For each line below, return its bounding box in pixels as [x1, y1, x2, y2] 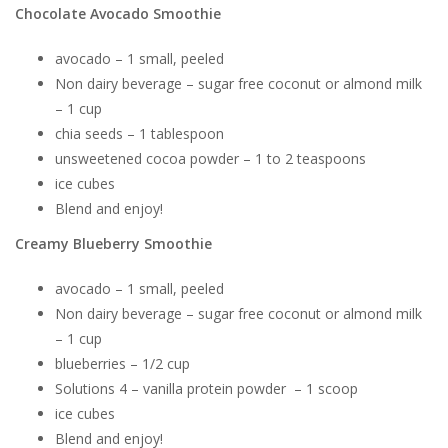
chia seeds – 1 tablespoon [55, 124, 224, 143]
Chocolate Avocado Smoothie [15, 4, 221, 23]
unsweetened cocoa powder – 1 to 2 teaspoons [55, 149, 366, 168]
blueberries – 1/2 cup [55, 354, 190, 373]
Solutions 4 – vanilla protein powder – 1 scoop [55, 379, 358, 398]
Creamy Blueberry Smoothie [15, 234, 212, 253]
